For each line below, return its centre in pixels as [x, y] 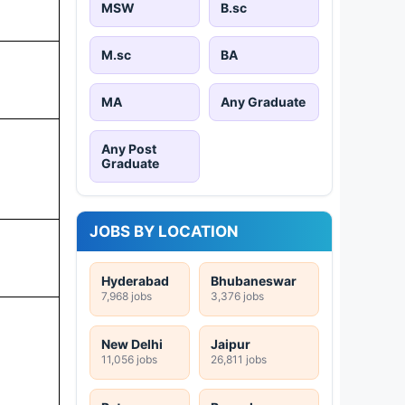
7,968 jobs [127, 296]
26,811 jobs [239, 359]
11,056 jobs [129, 359]
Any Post [129, 148]
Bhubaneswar [254, 280]
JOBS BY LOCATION [164, 231]
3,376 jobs [237, 296]
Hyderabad [135, 280]
